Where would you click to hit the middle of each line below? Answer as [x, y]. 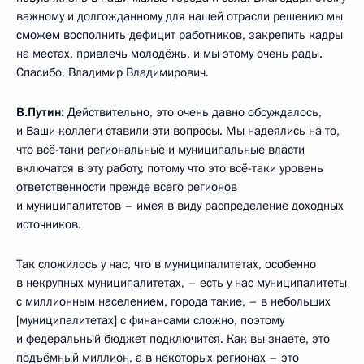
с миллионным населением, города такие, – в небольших [173, 301]
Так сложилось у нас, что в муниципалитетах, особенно [166, 264]
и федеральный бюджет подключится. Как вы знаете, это [173, 338]
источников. [49, 224]
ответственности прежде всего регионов [127, 186]
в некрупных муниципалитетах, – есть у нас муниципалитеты [182, 282]
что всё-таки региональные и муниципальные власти [160, 149]
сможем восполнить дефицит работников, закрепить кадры [180, 35]
